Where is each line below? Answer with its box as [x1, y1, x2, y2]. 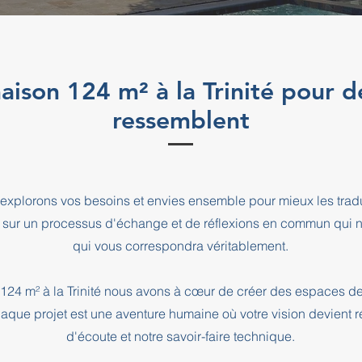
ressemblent [112, 106, 250, 135]
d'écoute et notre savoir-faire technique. [66, 328, 295, 344]
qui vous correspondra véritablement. [73, 238, 288, 254]
